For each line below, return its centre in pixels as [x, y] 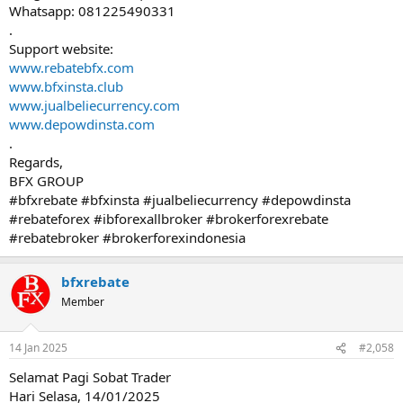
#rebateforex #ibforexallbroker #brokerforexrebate [169, 218]
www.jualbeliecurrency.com [94, 105]
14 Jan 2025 [38, 348]
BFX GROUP [46, 180]
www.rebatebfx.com [72, 67]
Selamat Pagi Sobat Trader [90, 377]
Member [83, 301]
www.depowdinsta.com [82, 124]
